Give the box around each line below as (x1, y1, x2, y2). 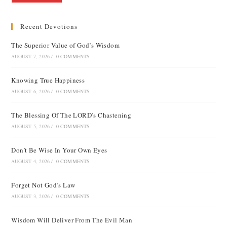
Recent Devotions (20, 22, 78, 31)
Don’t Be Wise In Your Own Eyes (11, 145, 107, 155)
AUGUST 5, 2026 (11, 123, 50, 130)
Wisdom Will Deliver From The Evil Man (11, 215, 133, 224)
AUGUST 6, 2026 (11, 88, 50, 95)
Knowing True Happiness (11, 75, 85, 85)
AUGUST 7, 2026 (11, 53, 50, 60)
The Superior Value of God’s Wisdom (11, 41, 120, 50)
